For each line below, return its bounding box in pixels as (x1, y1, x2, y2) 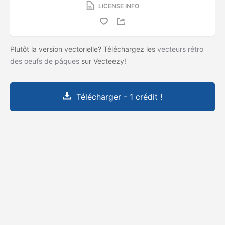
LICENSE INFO (98, 2, 139, 10)
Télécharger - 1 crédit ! (76, 91, 162, 102)
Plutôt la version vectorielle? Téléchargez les (10, 44, 157, 53)
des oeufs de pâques (10, 56, 79, 65)
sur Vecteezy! (79, 56, 128, 65)
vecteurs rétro (157, 44, 203, 53)
